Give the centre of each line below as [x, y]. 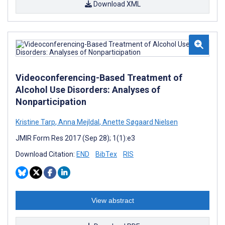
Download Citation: [46, 154]
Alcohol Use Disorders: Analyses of [88, 89]
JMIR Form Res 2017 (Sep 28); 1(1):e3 [75, 138]
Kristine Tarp [35, 122]
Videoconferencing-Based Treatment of [99, 77]
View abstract [113, 200]
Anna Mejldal [78, 122]
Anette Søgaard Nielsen [139, 122]
